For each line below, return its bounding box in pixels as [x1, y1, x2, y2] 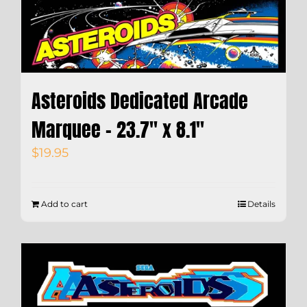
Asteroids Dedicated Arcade [32, 86, 248, 115]
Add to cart [41, 198, 88, 209]
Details [247, 198, 275, 209]
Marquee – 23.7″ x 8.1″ [32, 114, 204, 144]
